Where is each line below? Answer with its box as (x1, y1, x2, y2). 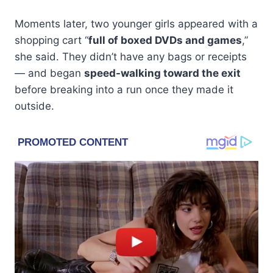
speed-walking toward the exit (84, 66, 241, 79)
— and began (15, 66, 84, 79)
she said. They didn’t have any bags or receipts (15, 50, 247, 63)
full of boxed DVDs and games (88, 34, 242, 46)
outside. (15, 99, 54, 112)
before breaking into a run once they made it (15, 83, 233, 96)
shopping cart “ (15, 34, 88, 46)
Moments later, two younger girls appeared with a (15, 17, 258, 30)
